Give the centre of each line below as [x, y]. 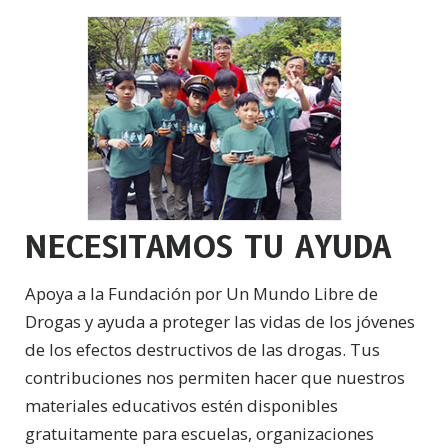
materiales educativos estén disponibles [181, 405]
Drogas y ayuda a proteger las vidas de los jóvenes [220, 321]
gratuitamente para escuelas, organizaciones [199, 433]
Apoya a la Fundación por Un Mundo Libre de [201, 293]
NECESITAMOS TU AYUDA [208, 247]
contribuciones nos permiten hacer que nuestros [215, 377]
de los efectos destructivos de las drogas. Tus [202, 349]
